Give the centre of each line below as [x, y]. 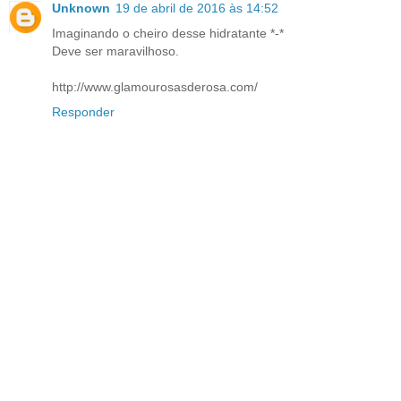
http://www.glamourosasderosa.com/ [155, 86]
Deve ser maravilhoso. [115, 51]
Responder [83, 111]
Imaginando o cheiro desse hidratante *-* [168, 33]
